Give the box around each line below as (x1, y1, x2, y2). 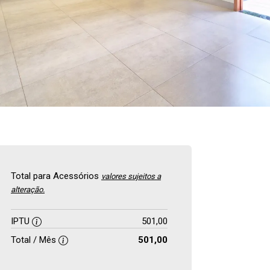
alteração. (11, 185, 45, 194)
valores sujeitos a (101, 172, 161, 181)
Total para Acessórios (11, 171, 101, 181)
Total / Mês (11, 234, 58, 245)
